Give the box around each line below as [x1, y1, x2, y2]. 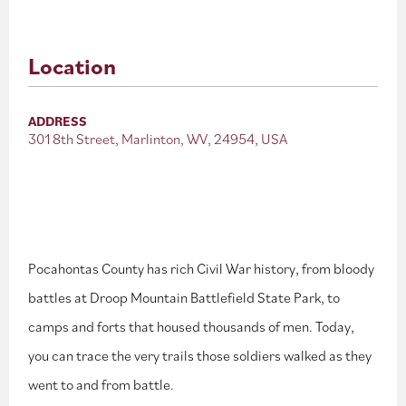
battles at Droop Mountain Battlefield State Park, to [28, 288, 341, 306]
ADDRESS [28, 112, 88, 130]
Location [28, 51, 117, 81]
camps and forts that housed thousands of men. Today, [28, 317, 355, 335]
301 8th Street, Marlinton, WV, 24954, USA [28, 130, 288, 148]
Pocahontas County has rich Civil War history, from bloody [28, 259, 375, 277]
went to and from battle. [28, 375, 175, 393]
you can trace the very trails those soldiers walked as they [28, 346, 372, 364]
